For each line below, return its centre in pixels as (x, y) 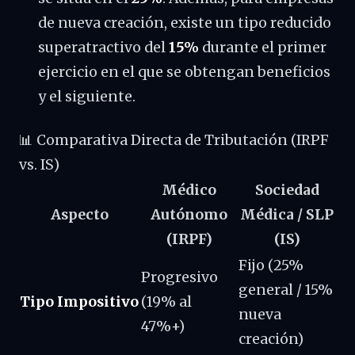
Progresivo (179, 277)
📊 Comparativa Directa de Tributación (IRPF (174, 140)
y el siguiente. (87, 97)
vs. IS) (39, 165)
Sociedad (287, 190)
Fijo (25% (271, 265)
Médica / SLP (287, 215)
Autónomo (189, 215)
